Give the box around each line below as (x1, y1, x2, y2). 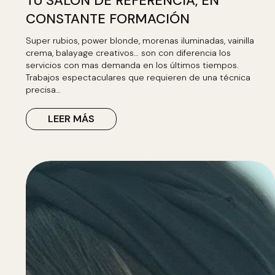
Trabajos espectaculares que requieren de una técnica (26, 72, 250, 83)
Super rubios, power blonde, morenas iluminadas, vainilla (26, 35, 254, 46)
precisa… (26, 84, 61, 95)
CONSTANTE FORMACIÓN (26, 10, 190, 28)
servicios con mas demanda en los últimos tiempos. (26, 60, 239, 71)
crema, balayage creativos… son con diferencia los (26, 47, 231, 58)
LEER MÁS (48, 112, 95, 125)
